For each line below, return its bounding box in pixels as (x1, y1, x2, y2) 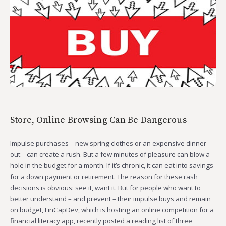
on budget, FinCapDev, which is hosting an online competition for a (10, 205, 214, 215)
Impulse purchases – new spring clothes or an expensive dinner (10, 139, 206, 148)
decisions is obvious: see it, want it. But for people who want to (10, 183, 201, 193)
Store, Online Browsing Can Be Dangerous (10, 114, 187, 126)
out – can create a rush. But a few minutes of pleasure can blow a (10, 150, 210, 159)
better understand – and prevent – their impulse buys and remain (10, 194, 211, 204)
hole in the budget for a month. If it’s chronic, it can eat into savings (10, 161, 213, 171)
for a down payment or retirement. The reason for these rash (10, 172, 198, 182)
